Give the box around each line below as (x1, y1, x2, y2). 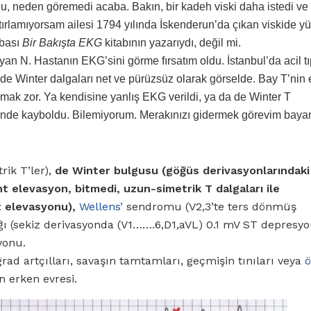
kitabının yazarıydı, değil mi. (102, 36, 241, 49)
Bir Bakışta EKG (22, 36, 102, 49)
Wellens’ (79, 199, 123, 213)
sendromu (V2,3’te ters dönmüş (123, 199, 296, 213)
